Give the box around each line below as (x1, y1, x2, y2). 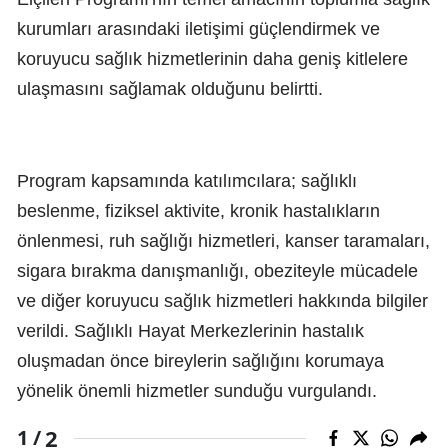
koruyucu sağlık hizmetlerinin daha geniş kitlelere (17, 48, 408, 69)
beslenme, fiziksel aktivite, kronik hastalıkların (17, 200, 380, 221)
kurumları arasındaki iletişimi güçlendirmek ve (17, 18, 380, 39)
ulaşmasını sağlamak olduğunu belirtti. (17, 78, 323, 99)
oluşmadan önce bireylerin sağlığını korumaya (17, 350, 384, 371)
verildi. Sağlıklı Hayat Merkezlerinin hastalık (17, 320, 364, 341)
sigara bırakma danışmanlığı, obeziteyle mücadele (17, 260, 418, 281)
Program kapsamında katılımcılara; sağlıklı (17, 170, 357, 191)
